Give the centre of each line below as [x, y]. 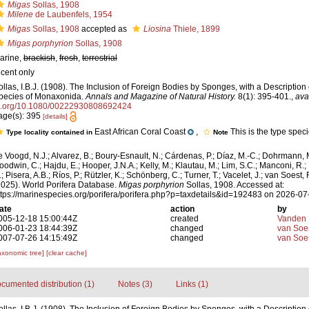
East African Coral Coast [140, 132]
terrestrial [100, 58]
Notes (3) [135, 285]
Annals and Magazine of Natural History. [161, 97]
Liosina [157, 29]
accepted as [104, 29]
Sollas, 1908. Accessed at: [234, 185]
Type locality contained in [50, 132]
